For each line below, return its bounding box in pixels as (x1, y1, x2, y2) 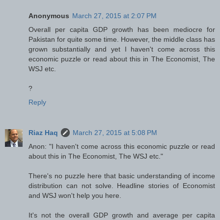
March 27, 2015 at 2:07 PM (72, 12, 157, 20)
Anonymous (28, 12, 69, 20)
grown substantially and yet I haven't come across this (28, 45, 215, 54)
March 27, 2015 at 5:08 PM (73, 129, 157, 137)
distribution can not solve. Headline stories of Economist (28, 182, 215, 190)
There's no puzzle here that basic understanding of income (28, 172, 215, 180)
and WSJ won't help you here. (28, 192, 121, 200)
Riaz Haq (28, 129, 58, 137)
